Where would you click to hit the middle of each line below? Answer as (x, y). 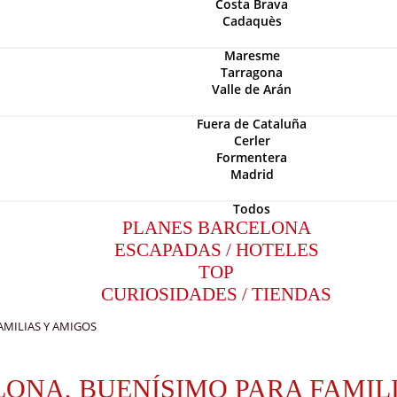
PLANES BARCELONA (216, 228)
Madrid (252, 174)
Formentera (252, 157)
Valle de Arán (252, 89)
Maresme (252, 55)
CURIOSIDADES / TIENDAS (216, 294)
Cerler (252, 140)
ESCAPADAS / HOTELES (216, 250)
